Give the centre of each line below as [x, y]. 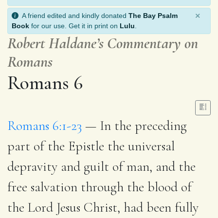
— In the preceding [134, 125]
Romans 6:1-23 [45, 125]
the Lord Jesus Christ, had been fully [103, 207]
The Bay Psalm [153, 15]
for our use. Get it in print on [74, 26]
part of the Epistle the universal [91, 146]
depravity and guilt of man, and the [101, 166]
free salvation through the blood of [100, 187]
